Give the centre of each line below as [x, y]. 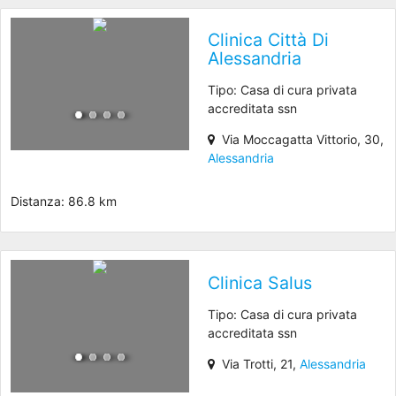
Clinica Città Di [268, 40]
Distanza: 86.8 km [63, 202]
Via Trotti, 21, [257, 363]
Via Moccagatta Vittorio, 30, [299, 140]
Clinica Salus [259, 282]
